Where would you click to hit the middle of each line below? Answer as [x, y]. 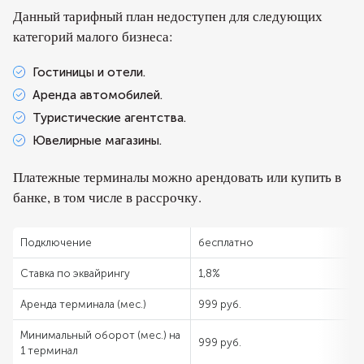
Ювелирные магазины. [97, 141]
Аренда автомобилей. [97, 95]
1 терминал [49, 351]
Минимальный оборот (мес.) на [100, 335]
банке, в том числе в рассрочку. [107, 197]
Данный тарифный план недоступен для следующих [168, 16]
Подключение [56, 243]
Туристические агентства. [109, 118]
